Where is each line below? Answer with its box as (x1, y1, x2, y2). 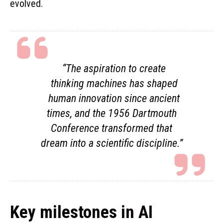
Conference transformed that (51, 121, 172, 134)
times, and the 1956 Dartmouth (46, 107, 177, 119)
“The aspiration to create (62, 62, 166, 75)
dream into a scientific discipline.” (40, 136, 183, 149)
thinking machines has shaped (50, 77, 178, 90)
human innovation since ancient (48, 92, 180, 105)
